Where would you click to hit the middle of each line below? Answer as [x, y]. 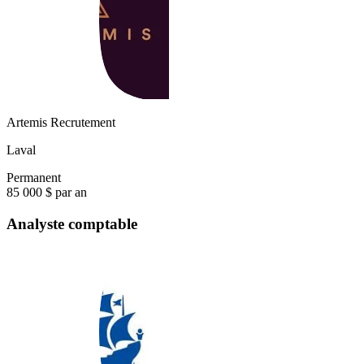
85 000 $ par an [47, 193]
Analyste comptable [72, 224]
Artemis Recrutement [61, 123]
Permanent [34, 178]
